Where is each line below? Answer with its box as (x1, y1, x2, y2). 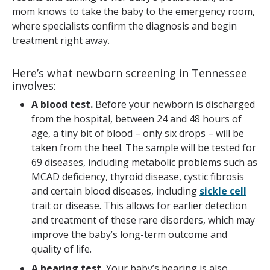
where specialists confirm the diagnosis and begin (12, 19, 237, 33)
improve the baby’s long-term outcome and (31, 228, 227, 242)
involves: (12, 78, 56, 93)
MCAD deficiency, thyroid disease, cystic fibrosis (31, 170, 244, 184)
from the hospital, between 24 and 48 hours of (31, 112, 242, 126)
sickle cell (199, 184, 246, 198)
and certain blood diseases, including (31, 184, 199, 198)
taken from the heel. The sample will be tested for (31, 141, 256, 155)
